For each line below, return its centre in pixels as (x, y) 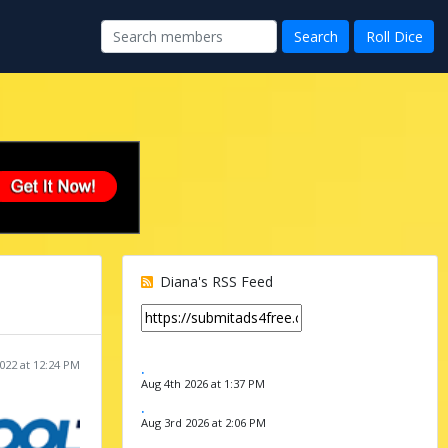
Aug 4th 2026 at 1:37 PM (202, 383)
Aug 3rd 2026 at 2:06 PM (203, 422)
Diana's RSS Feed (214, 281)
